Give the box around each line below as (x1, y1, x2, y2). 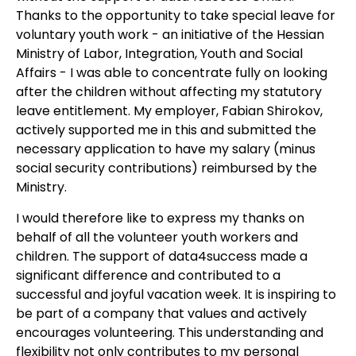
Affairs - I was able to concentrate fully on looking (16, 64, 327, 83)
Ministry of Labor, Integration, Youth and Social (16, 44, 303, 64)
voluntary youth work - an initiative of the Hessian (16, 25, 324, 44)
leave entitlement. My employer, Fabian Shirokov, (16, 102, 323, 121)
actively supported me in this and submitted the (16, 121, 316, 140)
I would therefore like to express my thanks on (16, 208, 304, 227)
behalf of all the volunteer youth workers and (16, 227, 298, 246)
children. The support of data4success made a (16, 246, 308, 265)
